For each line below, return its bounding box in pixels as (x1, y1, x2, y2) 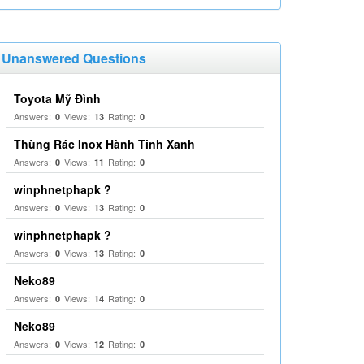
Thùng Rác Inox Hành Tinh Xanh (14, 136, 195, 152)
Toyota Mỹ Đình (14, 90, 101, 106)
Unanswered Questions (2, 49, 146, 67)
